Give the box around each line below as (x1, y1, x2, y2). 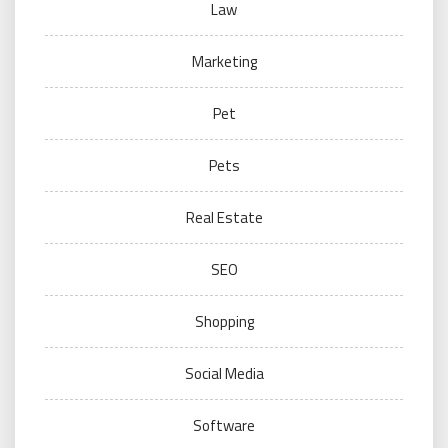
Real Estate (185, 206, 263, 229)
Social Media (184, 362, 264, 385)
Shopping (194, 310, 254, 333)
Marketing (191, 50, 257, 73)
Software (193, 414, 255, 437)
